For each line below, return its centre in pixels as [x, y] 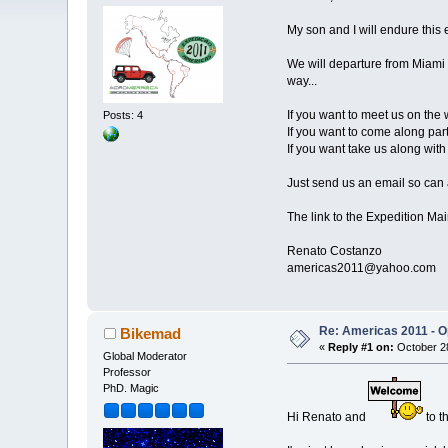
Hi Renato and [326, 417]
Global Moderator [145, 356]
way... [301, 81]
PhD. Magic [131, 388]
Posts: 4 [123, 114]
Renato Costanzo [334, 251]
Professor [127, 372]
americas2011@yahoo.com [361, 268]
